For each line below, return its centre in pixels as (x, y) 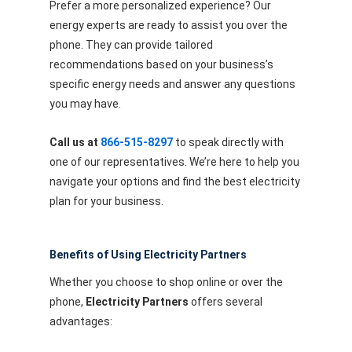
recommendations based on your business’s (161, 64)
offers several (225, 301)
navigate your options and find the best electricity (174, 182)
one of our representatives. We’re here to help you (174, 162)
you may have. (85, 103)
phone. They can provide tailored (131, 44)
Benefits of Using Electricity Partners (148, 254)
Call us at (75, 143)
